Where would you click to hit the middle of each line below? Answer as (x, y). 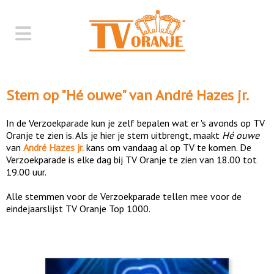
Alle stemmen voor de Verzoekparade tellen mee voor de (124, 196)
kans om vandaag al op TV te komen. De (168, 147)
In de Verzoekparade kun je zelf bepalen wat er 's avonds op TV (135, 123)
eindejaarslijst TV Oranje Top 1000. (78, 208)
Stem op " (36, 95)
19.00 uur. (26, 172)
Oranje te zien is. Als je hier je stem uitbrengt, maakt (114, 135)
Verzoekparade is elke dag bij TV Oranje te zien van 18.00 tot (131, 159)
